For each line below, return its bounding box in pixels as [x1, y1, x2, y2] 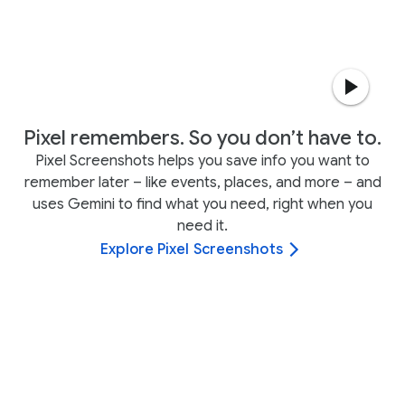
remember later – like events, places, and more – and [24, 174, 381, 192]
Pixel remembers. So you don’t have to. [24, 126, 381, 150]
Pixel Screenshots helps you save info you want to [35, 152, 370, 170]
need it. [177, 217, 228, 235]
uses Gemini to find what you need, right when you [33, 195, 372, 213]
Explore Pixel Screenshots [100, 240, 283, 259]
